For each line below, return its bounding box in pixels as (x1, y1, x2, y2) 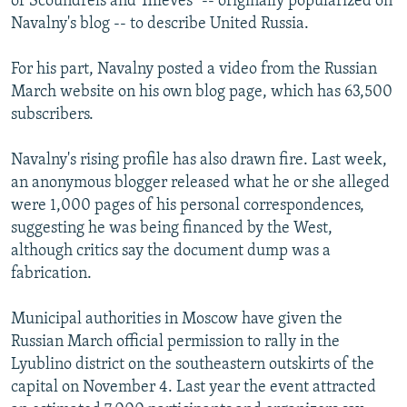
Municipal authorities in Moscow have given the (11, 311, 342, 329)
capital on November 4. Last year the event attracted (11, 379, 376, 397)
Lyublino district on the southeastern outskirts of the (11, 356, 374, 374)
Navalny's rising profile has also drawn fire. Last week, (11, 152, 387, 170)
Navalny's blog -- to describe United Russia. (11, 15, 309, 34)
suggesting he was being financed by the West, (11, 220, 333, 238)
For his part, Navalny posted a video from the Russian (11, 61, 377, 79)
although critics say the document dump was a (11, 243, 331, 261)
